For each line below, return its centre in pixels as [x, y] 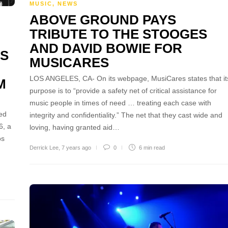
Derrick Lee [44, 147]
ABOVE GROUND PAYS [103, 20]
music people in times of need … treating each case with [120, 103]
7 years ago [76, 147]
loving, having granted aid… [75, 127]
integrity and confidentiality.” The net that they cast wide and [126, 115]
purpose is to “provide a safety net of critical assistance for [123, 90]
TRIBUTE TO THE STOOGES [118, 34]
